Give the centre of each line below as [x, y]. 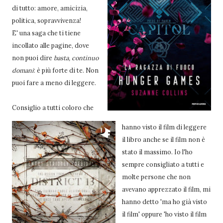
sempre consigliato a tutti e [163, 164]
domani [23, 70]
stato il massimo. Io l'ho [157, 152]
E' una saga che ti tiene [46, 33]
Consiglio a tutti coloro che [53, 107]
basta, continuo [76, 57]
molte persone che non [156, 176]
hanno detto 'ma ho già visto [164, 201]
